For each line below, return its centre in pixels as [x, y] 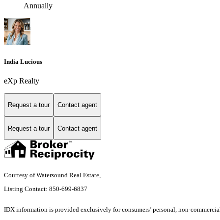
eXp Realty [22, 81]
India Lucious [23, 61]
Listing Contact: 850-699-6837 [46, 189]
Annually [38, 6]
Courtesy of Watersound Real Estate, [53, 175]
